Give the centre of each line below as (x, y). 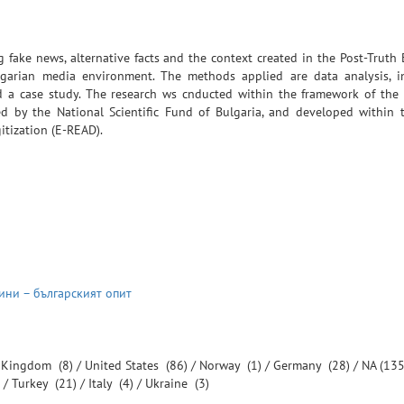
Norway (221, 365)
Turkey (32, 383)
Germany (299, 365)
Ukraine (168, 383)
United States (124, 365)
